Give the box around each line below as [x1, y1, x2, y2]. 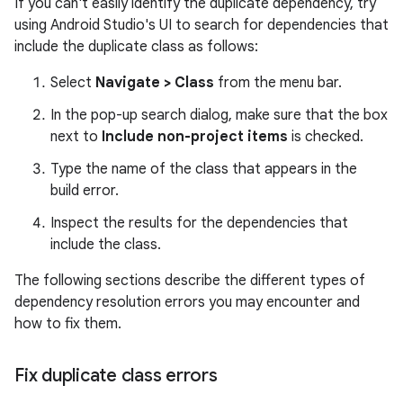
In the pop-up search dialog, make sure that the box [50, 106, 388, 124]
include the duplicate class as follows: [14, 38, 258, 56]
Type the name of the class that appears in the [50, 160, 357, 178]
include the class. [50, 236, 161, 254]
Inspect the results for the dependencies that [50, 214, 348, 232]
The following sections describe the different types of [14, 272, 365, 290]
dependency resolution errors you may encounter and [14, 293, 360, 311]
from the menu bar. [214, 74, 342, 92]
